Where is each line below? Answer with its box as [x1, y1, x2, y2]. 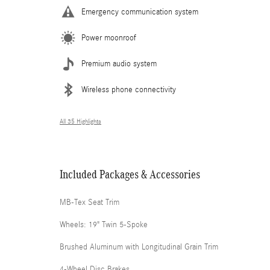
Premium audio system [81, 59, 157, 69]
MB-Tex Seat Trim [60, 198, 119, 207]
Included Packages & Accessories [60, 168, 200, 181]
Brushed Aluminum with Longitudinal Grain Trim [60, 242, 218, 252]
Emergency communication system [81, 7, 198, 17]
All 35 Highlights [60, 118, 101, 125]
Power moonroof [81, 33, 136, 43]
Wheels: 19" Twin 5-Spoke [60, 220, 148, 230]
